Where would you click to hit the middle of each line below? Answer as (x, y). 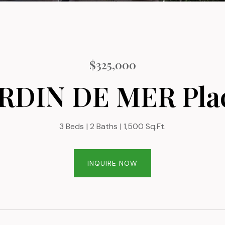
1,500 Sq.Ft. (145, 126)
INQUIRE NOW (113, 163)
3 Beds (72, 126)
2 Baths (104, 126)
